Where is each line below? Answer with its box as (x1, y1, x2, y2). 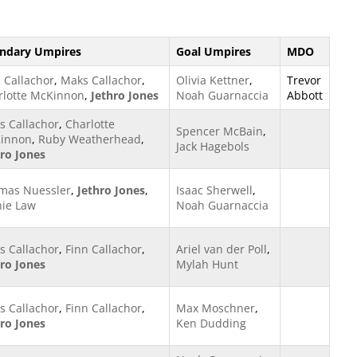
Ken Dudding (176, 316, 246, 331)
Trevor (287, 73, 321, 88)
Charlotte (65, 116, 115, 131)
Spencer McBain (176, 124, 263, 139)
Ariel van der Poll (176, 241, 267, 257)
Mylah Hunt (176, 257, 238, 272)
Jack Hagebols (176, 139, 249, 154)
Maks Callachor (61, 73, 142, 88)
